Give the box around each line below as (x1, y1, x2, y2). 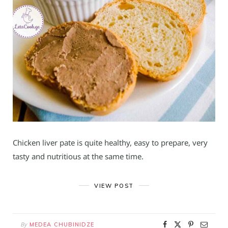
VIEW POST (94, 182, 134, 189)
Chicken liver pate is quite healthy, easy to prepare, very (13, 137, 208, 148)
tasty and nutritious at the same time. (13, 151, 144, 161)
